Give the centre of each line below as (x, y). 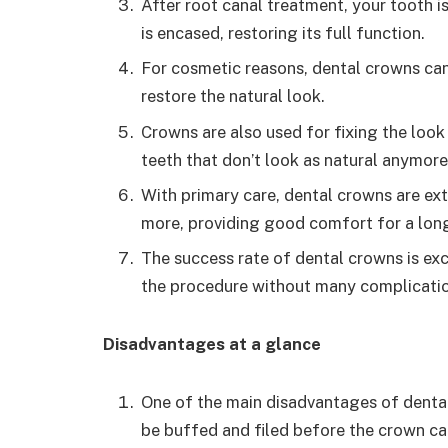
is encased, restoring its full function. (283, 33)
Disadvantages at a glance (212, 344)
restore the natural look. (233, 96)
